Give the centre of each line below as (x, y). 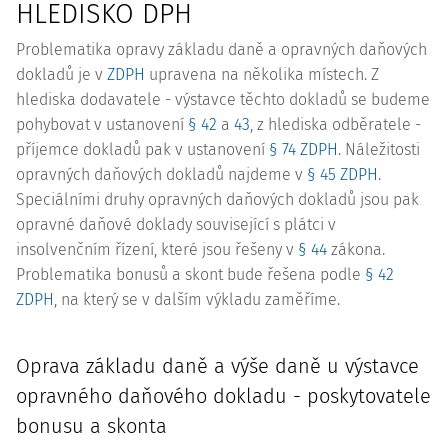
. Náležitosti (379, 149)
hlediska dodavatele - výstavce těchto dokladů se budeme (223, 99)
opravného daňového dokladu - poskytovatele (223, 396)
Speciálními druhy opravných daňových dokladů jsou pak (217, 199)
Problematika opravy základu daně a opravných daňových (221, 49)
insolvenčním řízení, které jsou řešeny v (157, 249)
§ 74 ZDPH (303, 149)
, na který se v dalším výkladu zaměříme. (197, 299)
